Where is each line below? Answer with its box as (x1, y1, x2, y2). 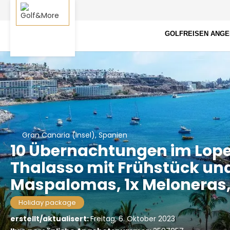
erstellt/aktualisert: (10, 214, 90, 224)
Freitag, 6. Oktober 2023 (90, 214, 175, 224)
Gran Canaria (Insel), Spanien (22, 130, 127, 140)
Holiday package (18, 198, 76, 207)
